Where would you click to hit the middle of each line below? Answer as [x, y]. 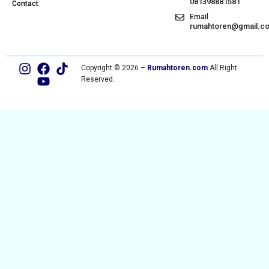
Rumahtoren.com [177, 68]
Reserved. [98, 79]
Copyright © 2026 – [114, 68]
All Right [222, 68]
